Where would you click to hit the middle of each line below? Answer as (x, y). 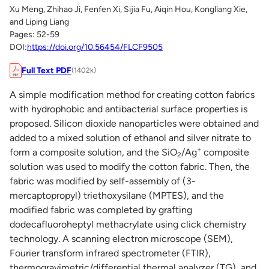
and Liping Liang (39, 22)
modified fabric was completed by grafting (101, 210)
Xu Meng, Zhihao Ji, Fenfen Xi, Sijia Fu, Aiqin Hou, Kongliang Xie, (128, 9)
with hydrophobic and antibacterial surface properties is (128, 109)
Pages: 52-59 (35, 35)
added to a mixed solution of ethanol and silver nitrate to (130, 138)
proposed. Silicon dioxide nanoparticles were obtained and (134, 123)
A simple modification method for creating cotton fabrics (132, 94)
